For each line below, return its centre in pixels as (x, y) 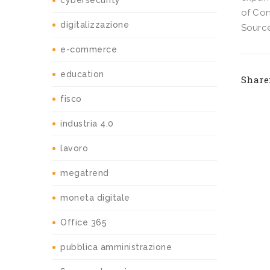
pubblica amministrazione (116, 247)
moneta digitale (95, 198)
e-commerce (89, 50)
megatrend (85, 173)
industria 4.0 (87, 124)
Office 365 (83, 223)
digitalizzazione (95, 25)
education (82, 74)
